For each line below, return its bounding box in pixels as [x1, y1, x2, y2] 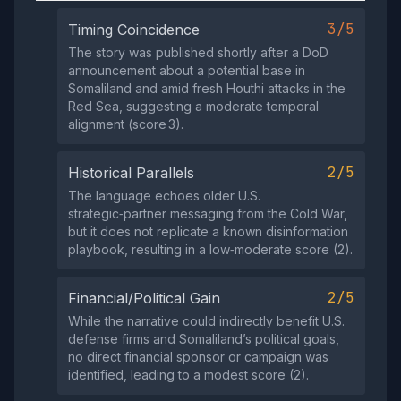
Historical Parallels [68, 164, 194, 182]
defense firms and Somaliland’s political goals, [68, 331, 339, 346]
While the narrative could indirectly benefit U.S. [68, 313, 345, 328]
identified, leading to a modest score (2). [68, 367, 309, 382]
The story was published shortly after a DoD [68, 45, 328, 60]
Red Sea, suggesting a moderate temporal [68, 98, 319, 114]
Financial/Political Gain [68, 289, 220, 307]
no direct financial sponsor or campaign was [68, 349, 328, 364]
